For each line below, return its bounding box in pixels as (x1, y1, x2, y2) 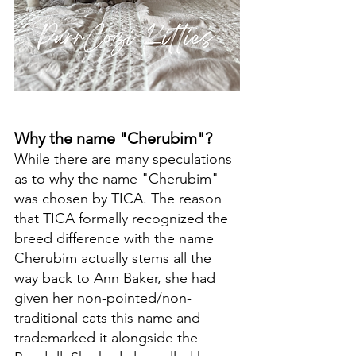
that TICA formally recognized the (14, 210, 232, 227)
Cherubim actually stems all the (14, 250, 215, 267)
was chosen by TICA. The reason (14, 190, 226, 207)
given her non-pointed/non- (14, 289, 192, 307)
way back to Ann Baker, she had (14, 269, 219, 287)
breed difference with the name (14, 230, 218, 247)
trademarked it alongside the (14, 329, 202, 346)
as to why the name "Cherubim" (14, 170, 222, 188)
